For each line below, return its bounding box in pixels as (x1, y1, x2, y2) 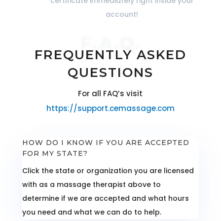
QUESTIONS (67, 65, 153, 81)
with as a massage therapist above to (22, 180, 161, 190)
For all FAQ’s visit (78, 88, 143, 99)
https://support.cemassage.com (46, 103, 175, 114)
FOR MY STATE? (22, 149, 88, 158)
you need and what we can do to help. (22, 207, 163, 218)
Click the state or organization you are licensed (22, 166, 194, 176)
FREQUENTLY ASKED (34, 47, 186, 63)
